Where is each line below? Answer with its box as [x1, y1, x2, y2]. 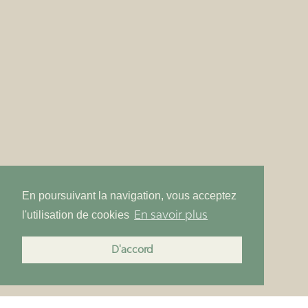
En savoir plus [134, 208, 208, 222]
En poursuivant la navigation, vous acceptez [22, 190, 236, 202]
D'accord [111, 243, 153, 256]
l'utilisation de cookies [22, 209, 132, 221]
